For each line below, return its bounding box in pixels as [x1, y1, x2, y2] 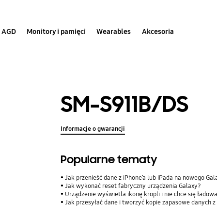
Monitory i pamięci [27, 27, 86, 36]
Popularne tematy [61, 153, 158, 167]
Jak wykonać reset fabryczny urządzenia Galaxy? [65, 182, 201, 190]
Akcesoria [141, 27, 174, 36]
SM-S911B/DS [61, 90, 189, 119]
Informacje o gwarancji [61, 125, 125, 133]
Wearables [96, 27, 131, 36]
